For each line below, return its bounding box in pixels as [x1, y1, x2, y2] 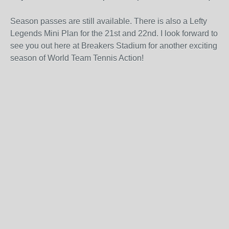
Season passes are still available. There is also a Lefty [10, 17, 207, 26]
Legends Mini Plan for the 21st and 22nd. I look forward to [10, 29, 218, 38]
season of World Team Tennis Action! [10, 54, 144, 62]
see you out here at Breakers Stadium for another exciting [10, 41, 217, 50]
